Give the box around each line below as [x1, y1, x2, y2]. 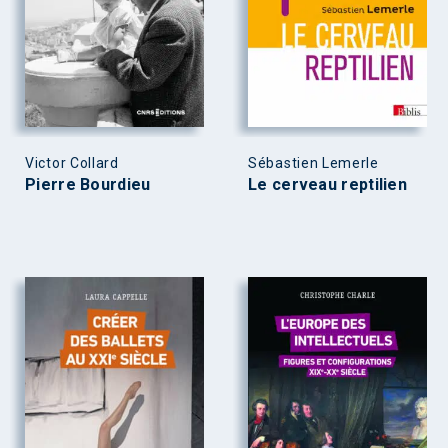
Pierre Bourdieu [25, 174, 151, 194]
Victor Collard [25, 154, 119, 171]
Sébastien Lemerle [248, 154, 379, 171]
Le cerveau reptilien [248, 174, 407, 194]
